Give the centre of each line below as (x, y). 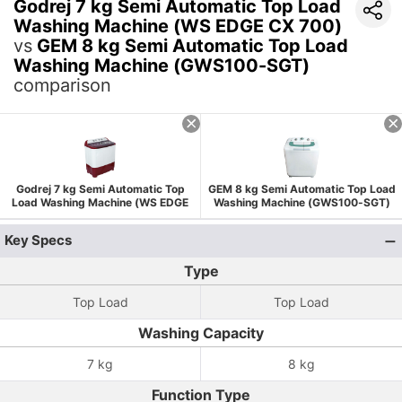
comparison (62, 85)
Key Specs (38, 240)
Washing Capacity (201, 333)
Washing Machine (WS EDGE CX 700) (178, 26)
